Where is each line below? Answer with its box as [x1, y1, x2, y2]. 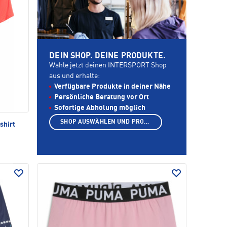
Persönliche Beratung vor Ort [54, 94, 149, 101]
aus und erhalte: [49, 72, 100, 80]
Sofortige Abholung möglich [54, 104, 146, 112]
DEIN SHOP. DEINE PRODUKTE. [49, 52, 166, 61]
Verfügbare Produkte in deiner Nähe [54, 83, 171, 91]
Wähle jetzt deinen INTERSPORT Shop [49, 62, 167, 69]
